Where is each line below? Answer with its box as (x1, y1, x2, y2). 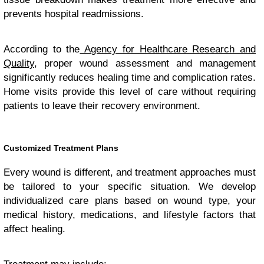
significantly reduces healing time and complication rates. (4, 72, 256, 83)
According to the (4, 44, 80, 55)
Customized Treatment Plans (4, 143, 118, 153)
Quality (4, 58, 34, 69)
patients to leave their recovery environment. (4, 100, 200, 111)
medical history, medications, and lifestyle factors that (4, 209, 256, 220)
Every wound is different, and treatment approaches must (4, 167, 256, 178)
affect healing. (4, 223, 65, 235)
